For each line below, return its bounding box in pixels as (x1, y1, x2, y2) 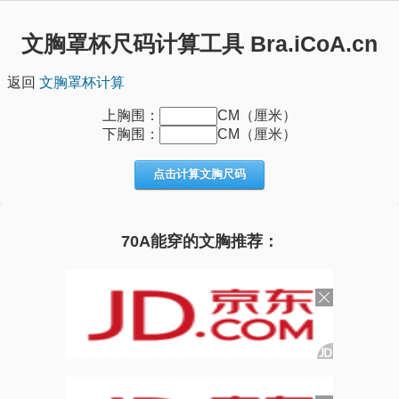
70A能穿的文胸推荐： (120, 232, 279, 251)
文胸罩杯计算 (39, 74, 125, 90)
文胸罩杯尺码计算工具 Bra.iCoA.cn (21, 30, 378, 56)
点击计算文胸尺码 (153, 167, 246, 181)
